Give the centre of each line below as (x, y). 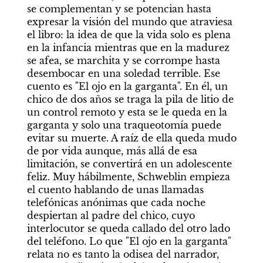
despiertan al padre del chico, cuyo (111, 215)
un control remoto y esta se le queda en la (127, 112)
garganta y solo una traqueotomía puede (124, 125)
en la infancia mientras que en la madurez (128, 47)
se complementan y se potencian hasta (119, 9)
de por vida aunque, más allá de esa (112, 151)
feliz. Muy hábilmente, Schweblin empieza (128, 176)
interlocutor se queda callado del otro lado (128, 228)
